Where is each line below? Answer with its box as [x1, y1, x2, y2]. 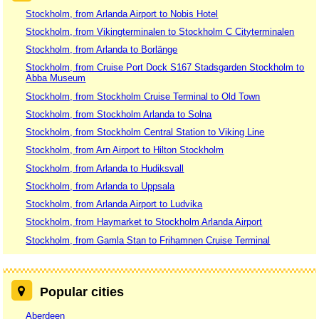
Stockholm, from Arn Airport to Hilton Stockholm [26, 145, 224, 156]
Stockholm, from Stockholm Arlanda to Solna [26, 108, 212, 120]
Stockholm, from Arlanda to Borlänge [26, 44, 178, 56]
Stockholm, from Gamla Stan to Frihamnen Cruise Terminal [26, 234, 271, 246]
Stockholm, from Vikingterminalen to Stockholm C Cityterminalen [26, 26, 295, 37]
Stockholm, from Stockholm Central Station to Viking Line [26, 127, 265, 138]
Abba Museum [26, 73, 86, 84]
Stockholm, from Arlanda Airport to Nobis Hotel [26, 8, 219, 19]
